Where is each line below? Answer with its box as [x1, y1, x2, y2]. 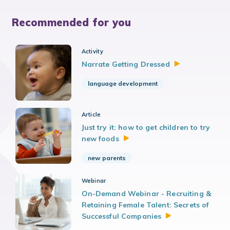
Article [81, 111, 101, 119]
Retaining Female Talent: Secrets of [81, 200, 209, 210]
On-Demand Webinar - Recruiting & [81, 189, 211, 199]
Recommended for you [11, 16, 131, 29]
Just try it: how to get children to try [81, 123, 210, 132]
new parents [87, 154, 126, 162]
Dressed [140, 60, 170, 69]
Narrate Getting [81, 60, 141, 69]
